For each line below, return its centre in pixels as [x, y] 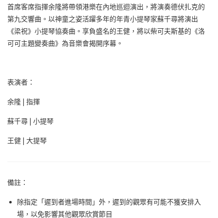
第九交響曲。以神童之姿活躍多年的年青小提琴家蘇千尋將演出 [103, 19]
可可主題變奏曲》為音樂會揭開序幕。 [65, 44]
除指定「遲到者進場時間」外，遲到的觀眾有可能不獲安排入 [109, 202]
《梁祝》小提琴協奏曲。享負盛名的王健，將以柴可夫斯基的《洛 [106, 31]
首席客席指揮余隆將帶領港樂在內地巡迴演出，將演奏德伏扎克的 [106, 7]
